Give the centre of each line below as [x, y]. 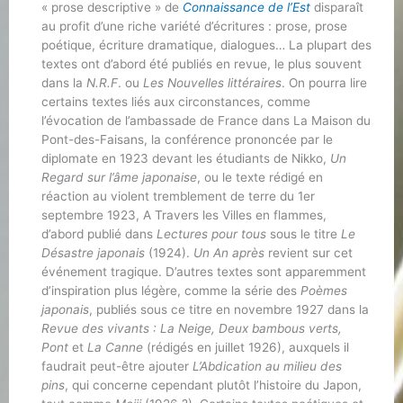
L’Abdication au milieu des [267, 366]
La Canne [113, 347]
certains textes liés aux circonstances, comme [175, 101]
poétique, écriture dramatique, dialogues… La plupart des [206, 45]
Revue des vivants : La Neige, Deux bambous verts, [191, 328]
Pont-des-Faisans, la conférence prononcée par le [187, 139]
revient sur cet [308, 252]
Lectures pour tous [211, 233]
